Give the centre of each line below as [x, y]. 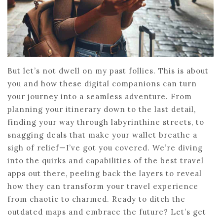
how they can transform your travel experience [103, 186]
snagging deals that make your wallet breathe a [102, 135]
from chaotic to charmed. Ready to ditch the [96, 199]
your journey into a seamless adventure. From [100, 96]
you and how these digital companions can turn [102, 83]
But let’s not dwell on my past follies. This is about [108, 71]
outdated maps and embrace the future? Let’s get [107, 212]
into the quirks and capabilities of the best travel [106, 160]
